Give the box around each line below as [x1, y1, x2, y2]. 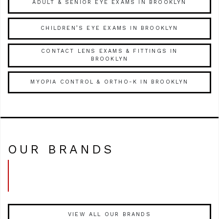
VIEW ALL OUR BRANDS [68, 211, 151, 218]
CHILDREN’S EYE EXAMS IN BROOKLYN [41, 25, 178, 32]
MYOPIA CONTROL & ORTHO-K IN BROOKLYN [30, 79, 189, 86]
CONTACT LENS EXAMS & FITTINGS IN [41, 48, 178, 55]
